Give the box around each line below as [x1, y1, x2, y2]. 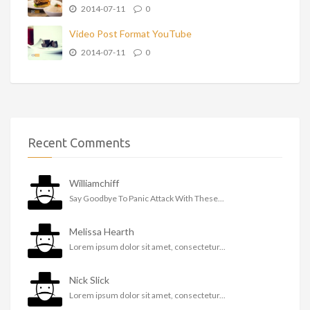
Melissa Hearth [69, 226, 134, 238]
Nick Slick [69, 274, 109, 286]
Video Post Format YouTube [69, 28, 192, 40]
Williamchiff [69, 177, 119, 190]
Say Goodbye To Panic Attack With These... [69, 193, 224, 204]
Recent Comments [28, 136, 130, 150]
